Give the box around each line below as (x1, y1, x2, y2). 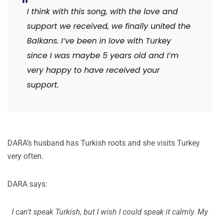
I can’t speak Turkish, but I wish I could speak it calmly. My (11, 207, 208, 217)
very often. (7, 152, 44, 161)
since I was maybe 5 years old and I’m (27, 50, 178, 62)
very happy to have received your (27, 65, 160, 76)
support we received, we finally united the (27, 21, 191, 32)
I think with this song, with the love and (27, 6, 178, 18)
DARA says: (7, 179, 47, 189)
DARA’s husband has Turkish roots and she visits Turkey (7, 138, 200, 148)
